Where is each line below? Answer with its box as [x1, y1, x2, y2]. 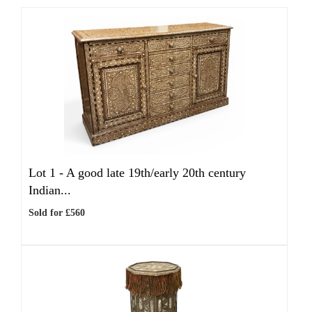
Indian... [29, 183, 71, 197]
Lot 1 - [29, 166, 66, 180]
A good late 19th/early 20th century [66, 166, 246, 180]
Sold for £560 [29, 208, 85, 218]
